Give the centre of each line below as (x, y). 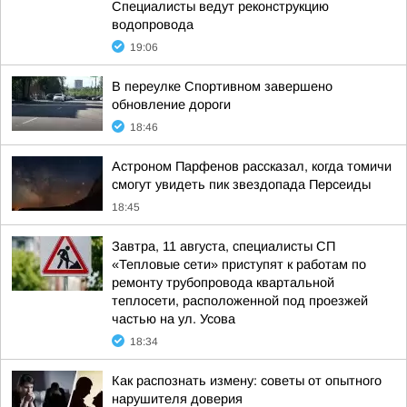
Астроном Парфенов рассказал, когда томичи (252, 166)
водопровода (153, 25)
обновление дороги (171, 104)
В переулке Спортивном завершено (222, 86)
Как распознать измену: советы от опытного (247, 381)
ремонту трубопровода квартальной (223, 283)
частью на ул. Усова (174, 319)
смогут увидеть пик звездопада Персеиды (241, 184)
